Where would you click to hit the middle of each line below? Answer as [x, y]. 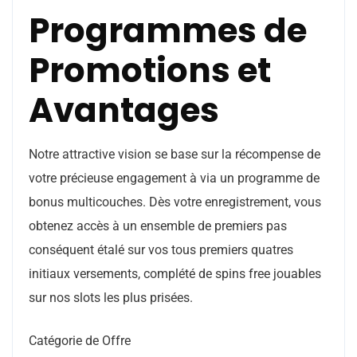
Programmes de [168, 31]
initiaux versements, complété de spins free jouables [175, 274]
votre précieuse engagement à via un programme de [174, 178]
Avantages [124, 110]
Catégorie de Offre [80, 341]
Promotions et [150, 71]
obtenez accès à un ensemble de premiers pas [158, 226]
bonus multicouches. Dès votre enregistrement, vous [175, 202]
